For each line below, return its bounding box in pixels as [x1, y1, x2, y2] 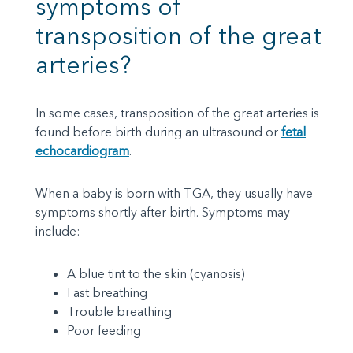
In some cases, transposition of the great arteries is [35, 105, 319, 121]
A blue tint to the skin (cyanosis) [67, 266, 245, 282]
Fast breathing [67, 284, 147, 301]
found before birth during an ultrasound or [35, 124, 281, 140]
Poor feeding [67, 322, 141, 339]
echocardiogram [35, 143, 129, 159]
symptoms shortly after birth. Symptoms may [35, 204, 290, 221]
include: [35, 223, 80, 240]
